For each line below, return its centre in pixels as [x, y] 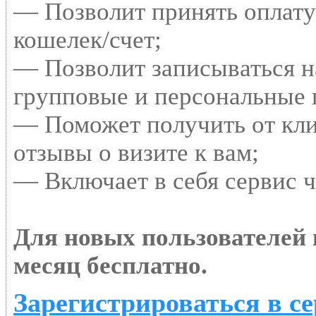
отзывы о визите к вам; [136, 152]
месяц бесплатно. [110, 265]
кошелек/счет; [87, 39]
